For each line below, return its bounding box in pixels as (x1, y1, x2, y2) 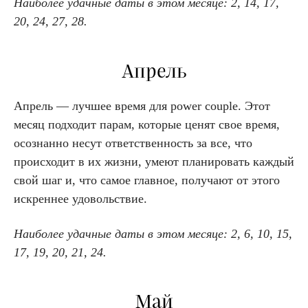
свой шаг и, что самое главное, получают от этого (14, 173, 280, 188)
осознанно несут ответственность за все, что (14, 136, 252, 151)
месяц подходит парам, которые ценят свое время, (14, 118, 280, 132)
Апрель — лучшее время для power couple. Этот (14, 99, 270, 113)
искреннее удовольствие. (14, 192, 147, 206)
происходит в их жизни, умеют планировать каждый (14, 155, 294, 169)
